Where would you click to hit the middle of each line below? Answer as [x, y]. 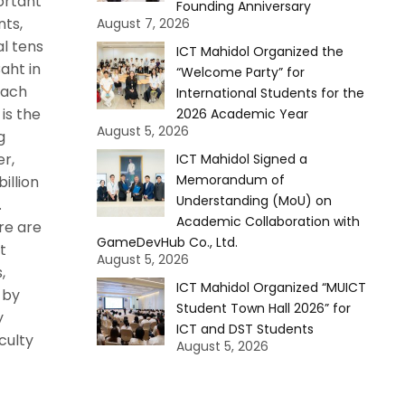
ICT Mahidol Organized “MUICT [271, 287]
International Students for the [270, 93]
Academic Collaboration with [268, 221]
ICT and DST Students [245, 329]
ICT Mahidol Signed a [241, 159]
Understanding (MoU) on [254, 201]
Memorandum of [230, 180]
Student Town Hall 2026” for [263, 308]
